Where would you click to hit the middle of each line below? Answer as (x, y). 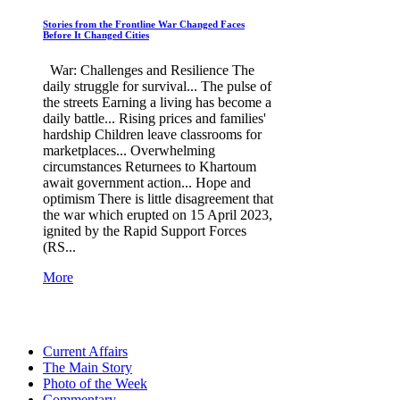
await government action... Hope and (147, 182)
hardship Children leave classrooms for (152, 134)
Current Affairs (85, 351)
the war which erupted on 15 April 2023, (158, 214)
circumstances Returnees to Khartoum (150, 166)
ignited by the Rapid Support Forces (145, 230)
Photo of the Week (95, 383)
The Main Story (87, 367)
